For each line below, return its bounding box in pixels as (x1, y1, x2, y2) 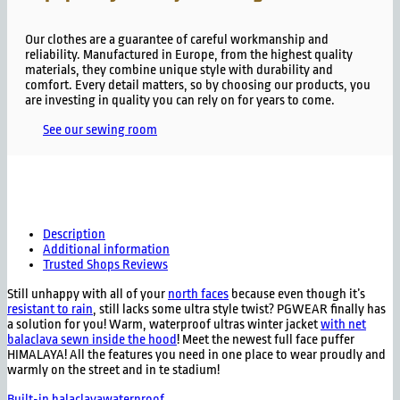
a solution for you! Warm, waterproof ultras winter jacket (7, 317, 321, 333)
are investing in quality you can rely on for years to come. (25, 93, 335, 109)
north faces (168, 287, 229, 303)
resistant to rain (7, 302, 93, 318)
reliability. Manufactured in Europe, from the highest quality (25, 47, 353, 63)
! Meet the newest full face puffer (177, 332, 354, 348)
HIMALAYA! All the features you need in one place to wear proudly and (7, 347, 386, 363)
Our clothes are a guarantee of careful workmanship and (25, 32, 329, 48)
